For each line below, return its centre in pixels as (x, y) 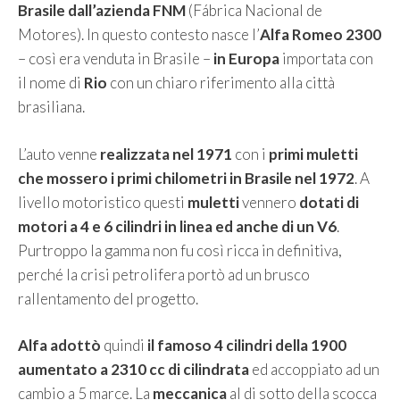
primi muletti (312, 154)
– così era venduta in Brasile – (116, 59)
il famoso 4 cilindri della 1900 (247, 346)
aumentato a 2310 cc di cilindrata (133, 370)
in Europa (246, 59)
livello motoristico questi (103, 202)
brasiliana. (51, 107)
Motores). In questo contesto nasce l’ (139, 35)
